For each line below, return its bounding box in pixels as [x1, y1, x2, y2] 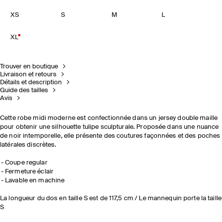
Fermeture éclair [5, 168, 54, 175]
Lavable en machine [5, 177, 65, 184]
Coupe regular [5, 160, 48, 166]
